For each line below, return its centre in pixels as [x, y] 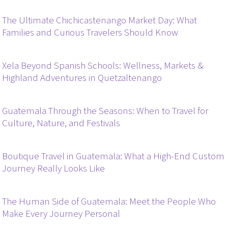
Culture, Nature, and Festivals [61, 123]
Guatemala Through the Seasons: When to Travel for [105, 111]
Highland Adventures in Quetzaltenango [82, 78]
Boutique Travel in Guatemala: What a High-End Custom [113, 156]
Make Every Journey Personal [61, 214]
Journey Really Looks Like [54, 168]
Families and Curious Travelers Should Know [90, 33]
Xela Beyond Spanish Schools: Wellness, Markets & [103, 66]
